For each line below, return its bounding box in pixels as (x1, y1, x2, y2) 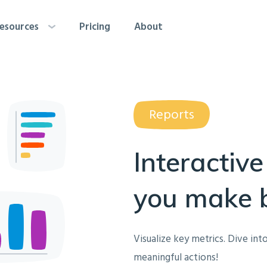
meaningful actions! (133, 250, 218, 266)
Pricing (79, 19, 110, 35)
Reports (149, 104, 194, 126)
